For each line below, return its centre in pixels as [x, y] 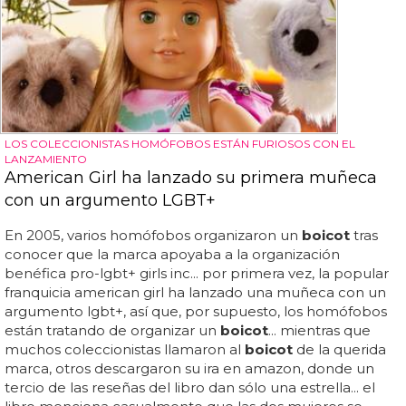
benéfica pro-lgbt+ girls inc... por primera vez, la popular [197, 274]
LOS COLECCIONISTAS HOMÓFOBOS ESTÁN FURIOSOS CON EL [180, 144]
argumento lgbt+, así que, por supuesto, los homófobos [196, 312]
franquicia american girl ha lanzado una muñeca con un [195, 293]
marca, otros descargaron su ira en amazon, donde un [189, 369]
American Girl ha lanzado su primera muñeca [191, 178]
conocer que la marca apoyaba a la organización [172, 255]
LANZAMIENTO [46, 159]
